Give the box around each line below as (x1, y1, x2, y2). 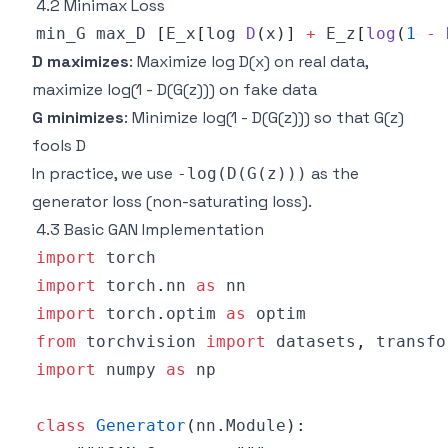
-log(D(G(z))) (177, 164, 307, 183)
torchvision (76, 332, 206, 351)
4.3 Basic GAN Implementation (36, 219, 264, 240)
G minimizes (32, 107, 124, 128)
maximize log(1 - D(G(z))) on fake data (32, 79, 317, 100)
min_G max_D (36, 24, 156, 43)
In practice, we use (32, 163, 177, 184)
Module (226, 416, 286, 435)
